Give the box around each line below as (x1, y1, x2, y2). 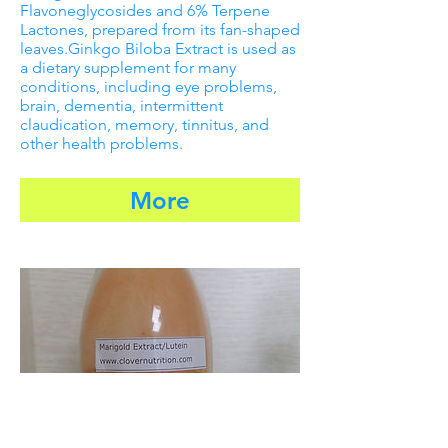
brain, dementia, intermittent (20, 96, 223, 116)
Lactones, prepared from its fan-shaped (20, 20, 300, 40)
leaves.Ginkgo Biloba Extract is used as (20, 39, 296, 59)
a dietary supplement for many (20, 58, 236, 78)
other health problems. (20, 134, 183, 154)
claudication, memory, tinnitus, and (20, 115, 269, 135)
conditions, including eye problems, (20, 77, 277, 97)
